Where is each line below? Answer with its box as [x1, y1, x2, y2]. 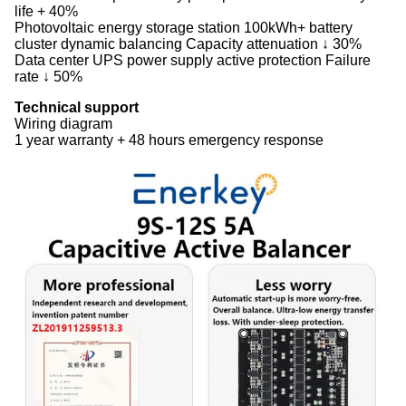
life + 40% [14, 4, 78, 19]
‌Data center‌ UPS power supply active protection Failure [14, 53, 371, 68]
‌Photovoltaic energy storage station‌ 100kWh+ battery [14, 20, 353, 35]
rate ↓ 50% [14, 69, 82, 84]
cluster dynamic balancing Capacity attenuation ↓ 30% [14, 36, 362, 52]
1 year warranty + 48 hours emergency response [14, 132, 324, 148]
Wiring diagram [14, 116, 112, 131]
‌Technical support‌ [14, 100, 139, 115]
